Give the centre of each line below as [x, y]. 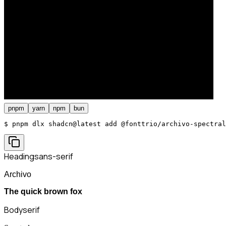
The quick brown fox [43, 191]
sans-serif [54, 156]
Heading [19, 156]
